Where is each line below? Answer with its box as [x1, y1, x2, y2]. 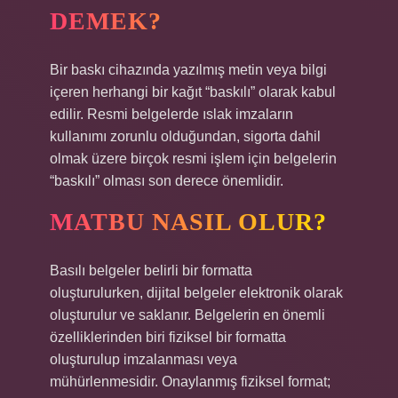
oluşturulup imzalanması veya [50, 352, 237, 367]
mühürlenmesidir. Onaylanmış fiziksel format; [50, 374, 330, 389]
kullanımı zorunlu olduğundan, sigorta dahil [50, 129, 321, 144]
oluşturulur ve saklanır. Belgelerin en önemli [50, 307, 325, 322]
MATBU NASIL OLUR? [50, 208, 327, 235]
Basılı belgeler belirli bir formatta [50, 263, 252, 278]
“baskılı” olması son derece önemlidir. [50, 173, 283, 188]
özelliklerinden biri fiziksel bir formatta [50, 330, 286, 345]
